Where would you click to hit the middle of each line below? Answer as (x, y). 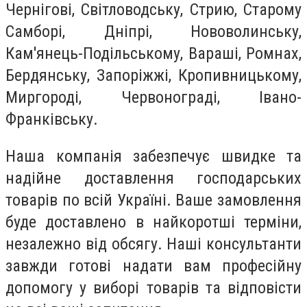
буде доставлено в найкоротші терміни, (153, 222)
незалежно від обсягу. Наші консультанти (153, 244)
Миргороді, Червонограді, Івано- (153, 97)
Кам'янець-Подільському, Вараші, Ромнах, (153, 53)
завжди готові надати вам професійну (153, 266)
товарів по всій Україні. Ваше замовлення (153, 200)
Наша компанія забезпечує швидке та (153, 156)
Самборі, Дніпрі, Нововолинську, (153, 31)
